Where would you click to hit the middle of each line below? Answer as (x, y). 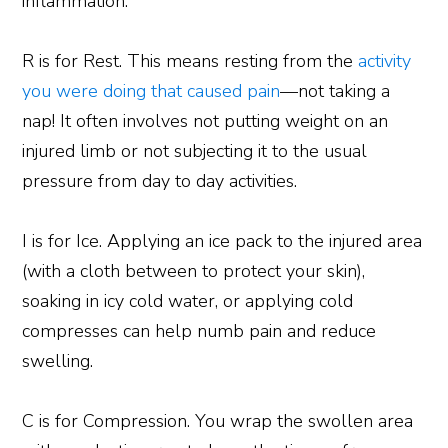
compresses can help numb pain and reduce (199, 330)
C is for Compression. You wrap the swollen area (218, 420)
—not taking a (335, 90)
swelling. (58, 360)
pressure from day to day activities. (160, 180)
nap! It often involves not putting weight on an (205, 120)
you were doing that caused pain (151, 90)
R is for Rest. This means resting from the (190, 60)
